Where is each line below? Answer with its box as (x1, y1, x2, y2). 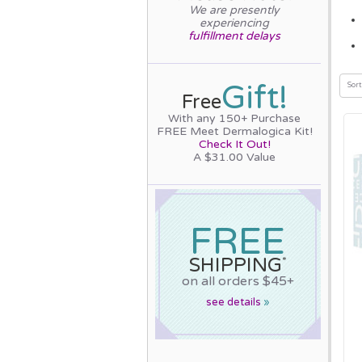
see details (205, 295, 263, 309)
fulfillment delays (188, 28, 281, 43)
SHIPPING (188, 253, 282, 277)
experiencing (200, 15, 270, 30)
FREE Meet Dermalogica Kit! (156, 124, 313, 138)
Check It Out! (198, 137, 271, 151)
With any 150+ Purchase (168, 111, 301, 125)
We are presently (189, 2, 280, 17)
